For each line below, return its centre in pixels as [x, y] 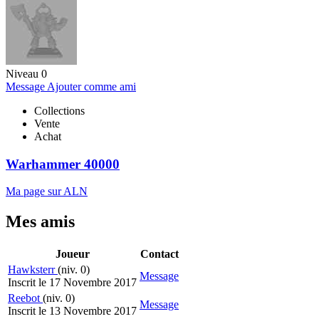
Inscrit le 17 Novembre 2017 [72, 283]
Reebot [25, 298]
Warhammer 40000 [63, 164]
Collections [59, 110]
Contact [159, 254]
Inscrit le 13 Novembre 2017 [72, 311]
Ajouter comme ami [91, 86]
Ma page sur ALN [47, 192]
